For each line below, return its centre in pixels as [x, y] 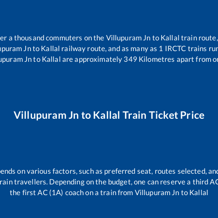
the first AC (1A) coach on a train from [72, 192]
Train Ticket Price [163, 115]
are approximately [91, 59]
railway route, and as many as [109, 48]
